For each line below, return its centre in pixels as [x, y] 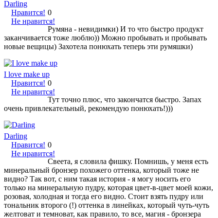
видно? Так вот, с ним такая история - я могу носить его [97, 179]
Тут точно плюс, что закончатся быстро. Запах [125, 99]
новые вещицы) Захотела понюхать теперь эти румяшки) [98, 46]
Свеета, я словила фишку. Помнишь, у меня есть [128, 161]
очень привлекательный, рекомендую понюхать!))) [88, 108]
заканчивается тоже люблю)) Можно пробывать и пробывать [105, 37]
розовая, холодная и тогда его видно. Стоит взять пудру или [104, 196]
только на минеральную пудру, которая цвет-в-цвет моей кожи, [109, 187]
